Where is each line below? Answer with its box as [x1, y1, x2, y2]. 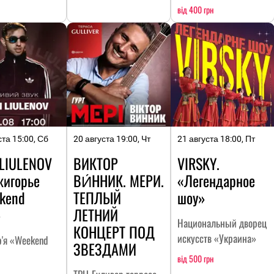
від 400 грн [177, 2, 213, 16]
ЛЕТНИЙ [73, 203, 118, 226]
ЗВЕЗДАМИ [73, 237, 136, 260]
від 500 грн [177, 251, 213, 265]
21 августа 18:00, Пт [177, 133, 255, 144]
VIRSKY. [177, 152, 220, 174]
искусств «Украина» [177, 230, 256, 246]
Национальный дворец [177, 215, 267, 231]
